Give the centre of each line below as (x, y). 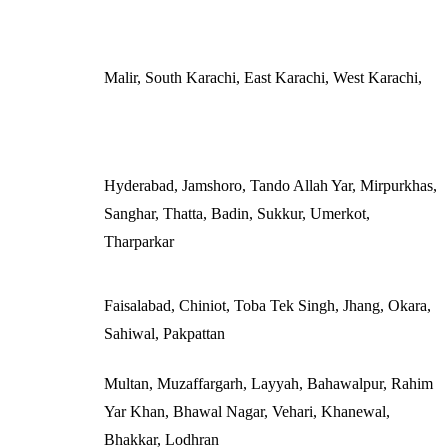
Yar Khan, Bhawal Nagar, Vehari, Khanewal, (247, 411)
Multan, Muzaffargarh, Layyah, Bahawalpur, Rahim (268, 383)
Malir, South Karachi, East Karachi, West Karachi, (263, 77)
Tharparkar (139, 241)
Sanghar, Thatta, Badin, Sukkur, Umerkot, (237, 213)
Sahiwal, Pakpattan (164, 333)
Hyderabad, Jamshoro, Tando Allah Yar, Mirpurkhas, (270, 185)
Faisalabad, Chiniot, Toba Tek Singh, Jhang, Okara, (267, 305)
